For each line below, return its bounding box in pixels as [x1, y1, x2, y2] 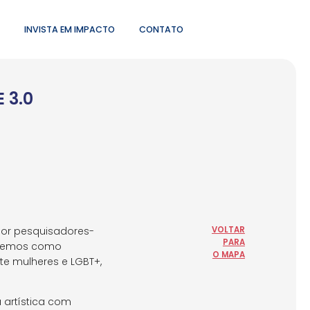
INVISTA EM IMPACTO [24, 23, 115, 35]
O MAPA [212, 248, 245, 260]
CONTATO [139, 23, 184, 35]
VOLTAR [211, 224, 245, 235]
